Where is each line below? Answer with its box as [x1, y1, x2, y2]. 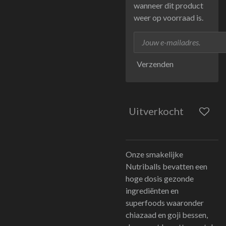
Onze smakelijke [126, 149, 183, 159]
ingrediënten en [126, 186, 179, 195]
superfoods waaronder [126, 198, 204, 207]
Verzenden [137, 59, 174, 69]
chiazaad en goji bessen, [126, 210, 208, 219]
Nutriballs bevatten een [126, 161, 207, 171]
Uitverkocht [129, 105, 184, 117]
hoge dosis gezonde [126, 174, 194, 183]
